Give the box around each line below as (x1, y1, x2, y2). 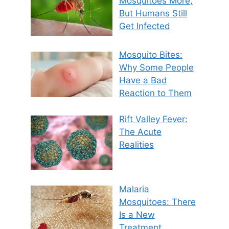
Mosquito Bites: (119, 50, 182, 60)
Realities (119, 139, 154, 150)
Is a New (119, 210, 155, 220)
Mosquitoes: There (119, 197, 196, 208)
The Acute (119, 126, 162, 137)
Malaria (119, 184, 149, 195)
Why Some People (119, 62, 194, 73)
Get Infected (119, 20, 170, 31)
